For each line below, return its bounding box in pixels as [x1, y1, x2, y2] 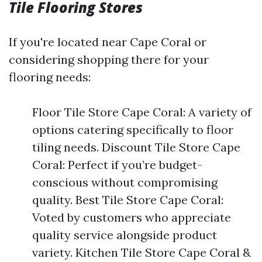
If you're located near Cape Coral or [9, 35, 206, 49]
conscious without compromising [32, 175, 218, 189]
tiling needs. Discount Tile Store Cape [32, 140, 240, 154]
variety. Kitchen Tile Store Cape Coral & [32, 245, 251, 260]
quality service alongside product [32, 227, 217, 242]
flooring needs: [9, 70, 91, 84]
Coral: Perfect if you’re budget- [32, 157, 202, 172]
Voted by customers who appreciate [32, 210, 231, 225]
